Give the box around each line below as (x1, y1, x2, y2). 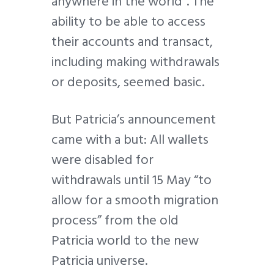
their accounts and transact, (51, 30, 213, 53)
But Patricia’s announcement (51, 108, 216, 131)
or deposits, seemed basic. (51, 70, 204, 93)
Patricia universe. (51, 250, 147, 272)
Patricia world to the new (51, 229, 199, 252)
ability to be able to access (51, 10, 206, 32)
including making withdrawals (51, 50, 220, 73)
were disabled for (51, 149, 154, 171)
